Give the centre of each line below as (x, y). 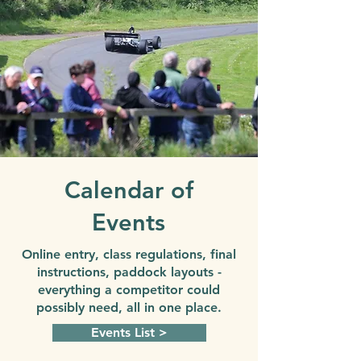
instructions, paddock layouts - (129, 272)
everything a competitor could (129, 290)
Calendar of (129, 190)
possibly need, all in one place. (129, 307)
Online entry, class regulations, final (129, 254)
